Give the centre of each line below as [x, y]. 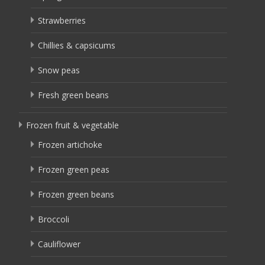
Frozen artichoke [70, 145]
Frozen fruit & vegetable [72, 125]
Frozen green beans [76, 194]
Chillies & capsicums [77, 45]
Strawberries [62, 20]
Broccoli [54, 219]
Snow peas [59, 70]
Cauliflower [59, 244]
